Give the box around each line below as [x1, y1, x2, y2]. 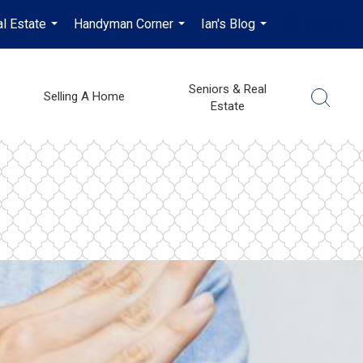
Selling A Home [43, 89, 125, 104]
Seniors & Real [188, 82, 267, 96]
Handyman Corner [74, 16, 174, 32]
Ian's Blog [201, 16, 256, 32]
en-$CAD [305, 19, 344, 31]
